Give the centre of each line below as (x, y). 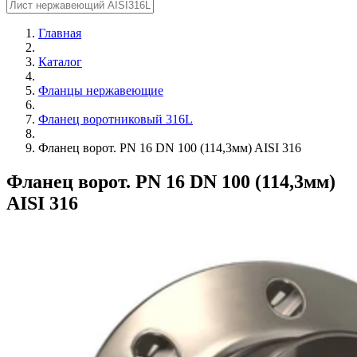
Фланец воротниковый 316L (116, 119)
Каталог (60, 62)
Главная (60, 33)
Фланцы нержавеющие (101, 90)
